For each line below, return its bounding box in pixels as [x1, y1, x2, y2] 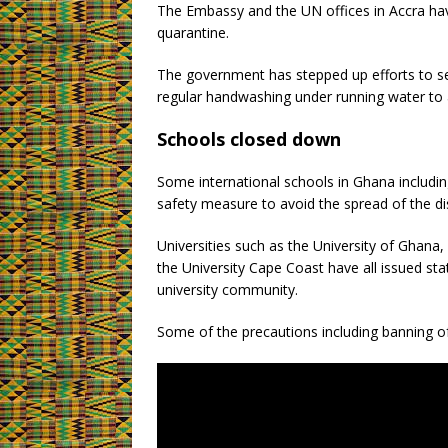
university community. [157, 280, 298, 300]
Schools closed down [157, 127, 341, 152]
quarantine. [157, 23, 229, 43]
